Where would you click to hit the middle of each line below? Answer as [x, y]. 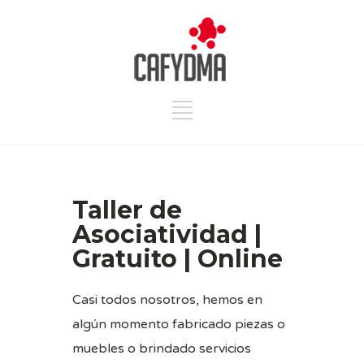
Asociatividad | [167, 234]
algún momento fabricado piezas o [179, 324]
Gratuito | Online [178, 258]
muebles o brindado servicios [162, 348]
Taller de [127, 210]
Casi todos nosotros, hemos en [167, 299]
